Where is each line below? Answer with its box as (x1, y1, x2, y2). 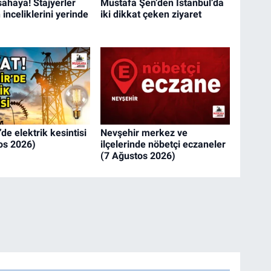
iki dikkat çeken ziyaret (100, 8, 202, 21)
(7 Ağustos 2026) (100, 150, 176, 162)
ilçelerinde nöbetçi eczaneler (100, 139, 226, 151)
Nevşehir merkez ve (100, 127, 188, 139)
